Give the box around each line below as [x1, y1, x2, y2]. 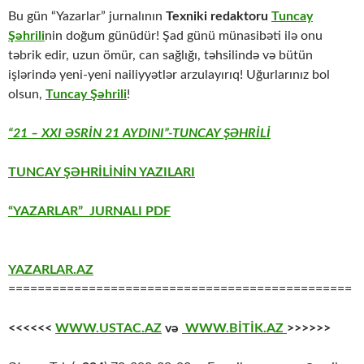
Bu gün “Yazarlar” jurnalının [8, 10, 166, 24]
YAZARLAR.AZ [8, 263, 93, 277]
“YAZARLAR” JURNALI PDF [8, 205, 171, 219]
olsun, [8, 88, 45, 102]
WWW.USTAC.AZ [55, 322, 162, 336]
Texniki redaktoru [166, 10, 268, 24]
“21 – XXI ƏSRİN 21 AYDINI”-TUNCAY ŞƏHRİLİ [8, 127, 271, 141]
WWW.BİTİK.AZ [182, 322, 287, 336]
